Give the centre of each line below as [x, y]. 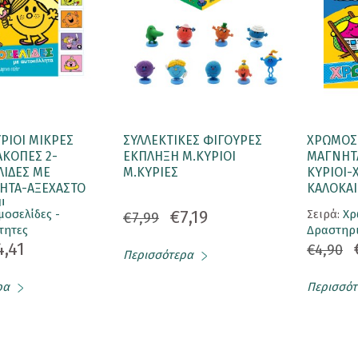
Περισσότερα [158, 255]
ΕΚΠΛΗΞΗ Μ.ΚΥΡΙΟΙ [179, 157]
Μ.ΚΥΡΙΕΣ [151, 173]
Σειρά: [325, 215]
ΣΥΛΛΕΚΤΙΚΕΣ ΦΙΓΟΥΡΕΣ [193, 141]
